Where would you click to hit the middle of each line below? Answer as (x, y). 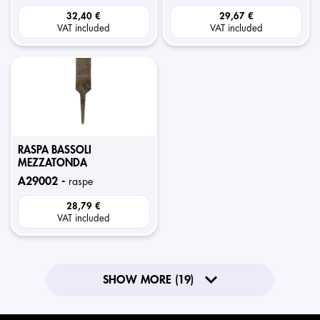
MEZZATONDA (52, 163)
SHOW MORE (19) (148, 280)
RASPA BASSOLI (55, 150)
